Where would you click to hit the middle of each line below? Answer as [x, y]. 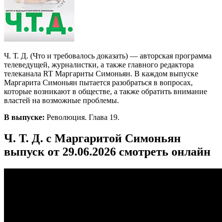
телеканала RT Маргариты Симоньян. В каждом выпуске [101, 73]
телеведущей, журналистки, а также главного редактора [99, 64]
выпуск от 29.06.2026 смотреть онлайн [107, 151]
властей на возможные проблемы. [61, 100]
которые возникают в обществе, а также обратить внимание [106, 91]
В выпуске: [24, 117]
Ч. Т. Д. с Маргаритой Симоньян [92, 138]
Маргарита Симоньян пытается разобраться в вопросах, [98, 82]
